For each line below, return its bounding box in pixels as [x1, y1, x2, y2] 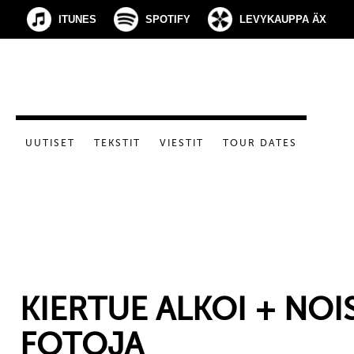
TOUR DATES [223, 137, 297, 149]
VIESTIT [160, 137, 204, 149]
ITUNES [58, 13, 96, 25]
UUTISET [25, 137, 75, 149]
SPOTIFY [145, 13, 190, 25]
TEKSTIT [94, 137, 141, 149]
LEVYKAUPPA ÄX [239, 13, 326, 25]
